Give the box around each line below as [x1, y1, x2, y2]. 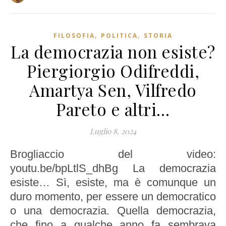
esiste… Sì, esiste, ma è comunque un [10, 176, 216, 189]
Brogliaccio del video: [10, 148, 18, 161]
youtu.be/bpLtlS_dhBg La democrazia [10, 162, 216, 175]
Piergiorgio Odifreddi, [27, 60, 199, 82]
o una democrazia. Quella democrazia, [10, 204, 216, 217]
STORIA [144, 31, 173, 40]
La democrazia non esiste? [11, 40, 215, 63]
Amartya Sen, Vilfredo [29, 79, 197, 101]
